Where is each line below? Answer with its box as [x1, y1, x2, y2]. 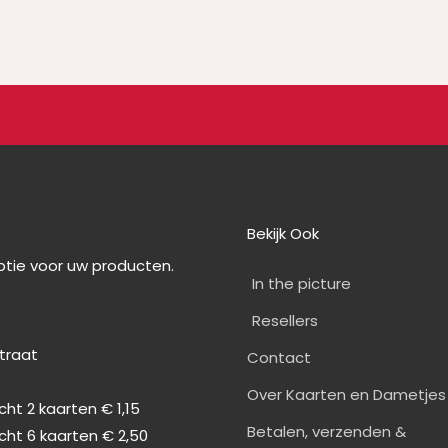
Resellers [252, 310, 319, 331]
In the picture [252, 273, 352, 294]
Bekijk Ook [247, 223, 320, 244]
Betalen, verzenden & [247, 421, 407, 442]
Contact [247, 347, 312, 368]
